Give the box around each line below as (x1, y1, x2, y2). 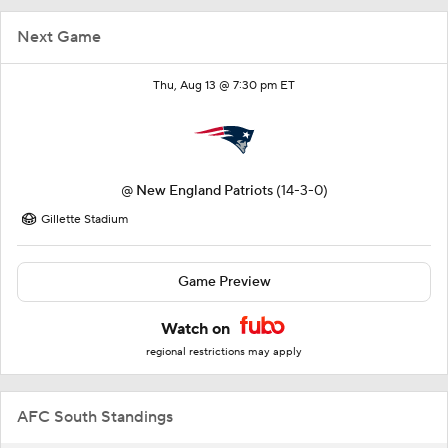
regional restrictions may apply (146, 345, 302, 360)
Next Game (17, 27, 101, 48)
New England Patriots (135, 182, 273, 201)
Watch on (161, 319, 234, 340)
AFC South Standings (17, 407, 173, 428)
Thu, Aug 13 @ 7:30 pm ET (153, 78, 295, 94)
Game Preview (177, 273, 271, 292)
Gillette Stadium (41, 212, 128, 228)
